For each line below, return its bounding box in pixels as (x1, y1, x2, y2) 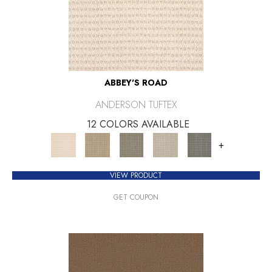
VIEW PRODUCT (110, 169, 162, 181)
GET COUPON (114, 191, 158, 203)
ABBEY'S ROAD (104, 76, 168, 89)
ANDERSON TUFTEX (95, 97, 177, 112)
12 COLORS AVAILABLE (86, 117, 189, 131)
